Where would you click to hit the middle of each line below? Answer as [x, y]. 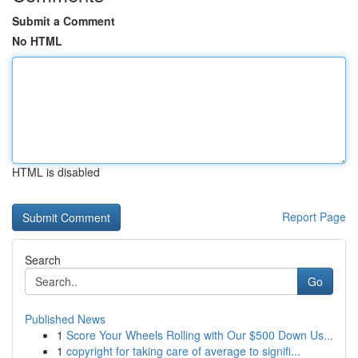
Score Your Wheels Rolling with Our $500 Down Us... [200, 335]
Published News [65, 319]
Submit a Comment [64, 21]
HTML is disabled [56, 172]
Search [43, 260]
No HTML [37, 41]
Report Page [314, 217]
